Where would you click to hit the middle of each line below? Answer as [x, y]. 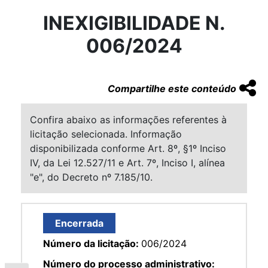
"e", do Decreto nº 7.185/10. [91, 177]
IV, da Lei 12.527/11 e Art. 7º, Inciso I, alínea [127, 162]
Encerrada [79, 223]
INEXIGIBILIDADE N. [134, 23]
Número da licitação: [92, 243]
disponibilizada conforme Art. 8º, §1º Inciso [128, 148]
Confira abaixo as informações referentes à [128, 119]
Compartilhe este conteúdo [172, 88]
